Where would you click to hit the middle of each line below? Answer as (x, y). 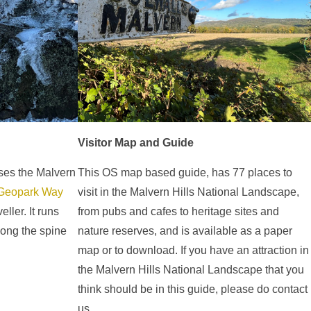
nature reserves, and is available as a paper (185, 231)
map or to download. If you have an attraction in (193, 251)
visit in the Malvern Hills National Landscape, (188, 192)
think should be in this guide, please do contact (193, 289)
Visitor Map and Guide (136, 143)
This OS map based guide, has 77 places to (185, 173)
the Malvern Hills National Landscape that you (191, 270)
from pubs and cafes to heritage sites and (178, 212)
